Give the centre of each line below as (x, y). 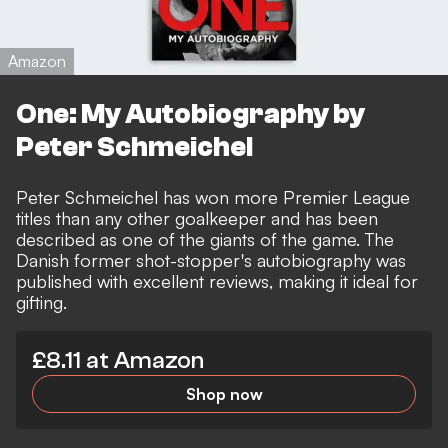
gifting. (41, 302)
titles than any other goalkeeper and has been (197, 218)
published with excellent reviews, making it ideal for (217, 281)
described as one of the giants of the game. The (205, 239)
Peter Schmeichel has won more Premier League (213, 197)
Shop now (224, 394)
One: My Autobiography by (190, 113)
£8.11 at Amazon (118, 361)
